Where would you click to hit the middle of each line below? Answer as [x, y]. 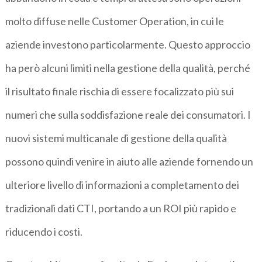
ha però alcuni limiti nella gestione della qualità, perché [128, 68]
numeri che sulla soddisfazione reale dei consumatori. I [128, 114]
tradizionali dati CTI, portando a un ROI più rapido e [121, 208]
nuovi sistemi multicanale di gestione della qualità [116, 138]
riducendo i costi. [44, 231]
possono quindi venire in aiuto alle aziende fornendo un [130, 161]
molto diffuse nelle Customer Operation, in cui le [115, 21]
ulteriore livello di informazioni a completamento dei [123, 185]
